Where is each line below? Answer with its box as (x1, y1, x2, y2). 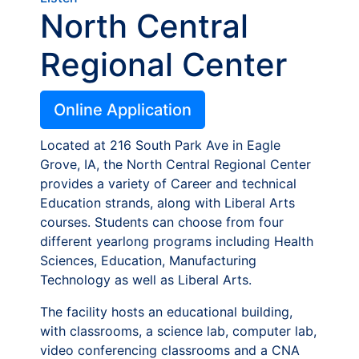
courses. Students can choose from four (40, 214, 284, 230)
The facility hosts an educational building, (40, 304, 292, 320)
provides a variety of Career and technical (40, 175, 296, 192)
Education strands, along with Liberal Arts (40, 195, 295, 211)
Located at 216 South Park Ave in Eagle (40, 137, 280, 153)
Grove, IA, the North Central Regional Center (40, 156, 311, 172)
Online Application (54, 100, 192, 119)
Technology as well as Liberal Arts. (40, 272, 252, 288)
